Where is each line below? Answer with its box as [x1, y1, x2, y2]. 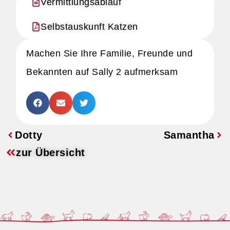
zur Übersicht [16, 147, 85, 158]
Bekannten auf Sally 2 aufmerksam [26, 67, 178, 77]
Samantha [163, 129, 215, 141]
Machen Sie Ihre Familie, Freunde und [26, 48, 193, 59]
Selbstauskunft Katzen [41, 22, 138, 32]
